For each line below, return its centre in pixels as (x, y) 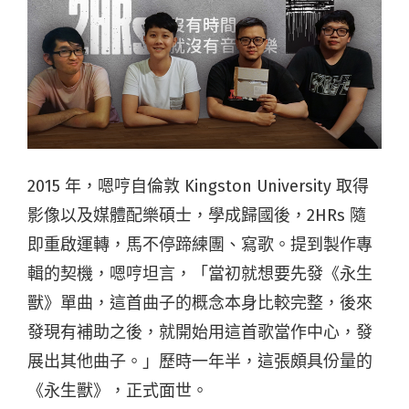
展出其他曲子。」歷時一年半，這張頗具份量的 (200, 361)
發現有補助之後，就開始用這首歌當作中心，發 (200, 332)
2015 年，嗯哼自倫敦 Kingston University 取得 (198, 186)
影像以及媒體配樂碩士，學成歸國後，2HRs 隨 (197, 215)
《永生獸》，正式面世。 (118, 390)
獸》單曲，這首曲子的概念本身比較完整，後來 (200, 303)
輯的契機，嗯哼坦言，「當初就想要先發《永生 (200, 273)
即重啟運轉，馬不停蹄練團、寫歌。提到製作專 (200, 244)
